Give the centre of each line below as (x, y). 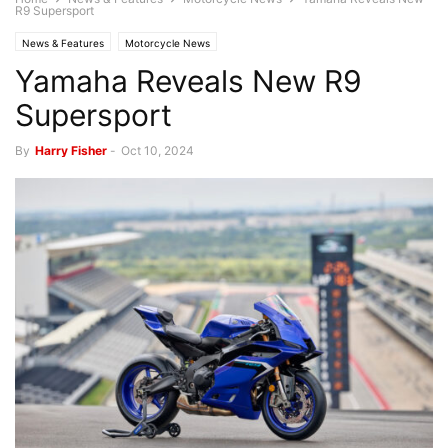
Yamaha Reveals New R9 (188, 81)
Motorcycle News (167, 43)
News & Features (63, 43)
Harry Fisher (71, 150)
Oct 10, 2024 (157, 150)
